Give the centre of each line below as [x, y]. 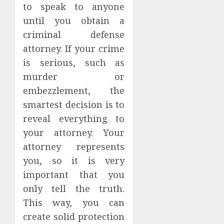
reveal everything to [74, 119]
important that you [74, 175]
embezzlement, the [74, 91]
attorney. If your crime [74, 49]
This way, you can [74, 203]
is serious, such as [74, 63]
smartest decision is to [74, 105]
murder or [74, 77]
